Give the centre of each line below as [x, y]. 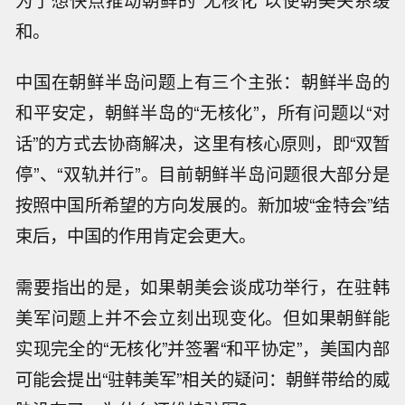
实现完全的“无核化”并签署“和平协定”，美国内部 [202, 348]
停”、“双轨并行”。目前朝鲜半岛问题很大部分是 [202, 174]
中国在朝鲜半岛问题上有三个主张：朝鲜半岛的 [202, 82]
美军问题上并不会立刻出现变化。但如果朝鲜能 [202, 318]
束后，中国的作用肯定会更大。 [136, 235]
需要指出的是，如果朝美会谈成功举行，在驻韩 [202, 287]
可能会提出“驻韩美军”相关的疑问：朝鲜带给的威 [202, 379]
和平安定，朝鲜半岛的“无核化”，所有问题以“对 [202, 113]
